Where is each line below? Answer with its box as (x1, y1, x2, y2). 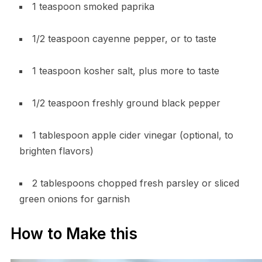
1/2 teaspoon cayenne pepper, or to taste (32, 32, 216, 44)
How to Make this (10, 224, 137, 243)
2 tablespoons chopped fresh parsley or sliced (32, 177, 239, 189)
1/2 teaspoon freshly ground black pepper (32, 96, 220, 109)
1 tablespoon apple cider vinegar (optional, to (32, 129, 233, 141)
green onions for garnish (19, 192, 130, 205)
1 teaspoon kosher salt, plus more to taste (32, 64, 219, 77)
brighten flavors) (19, 144, 94, 157)
